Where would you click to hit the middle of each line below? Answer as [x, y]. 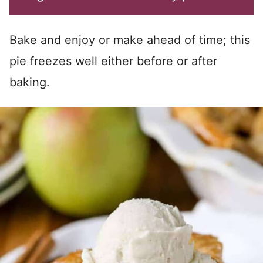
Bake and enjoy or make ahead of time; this [130, 40]
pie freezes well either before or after [113, 61]
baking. [30, 82]
